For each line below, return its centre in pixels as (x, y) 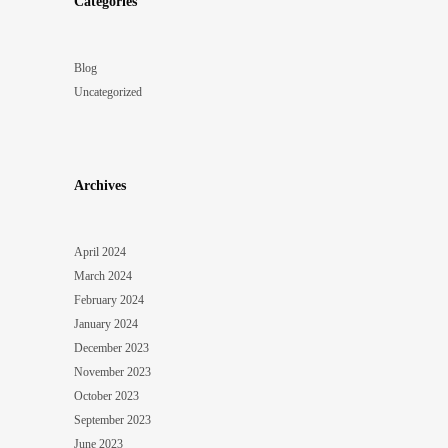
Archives (100, 185)
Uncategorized (108, 91)
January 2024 (106, 323)
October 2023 (106, 395)
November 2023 (112, 371)
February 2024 (109, 299)
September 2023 (112, 419)
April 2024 (100, 251)
